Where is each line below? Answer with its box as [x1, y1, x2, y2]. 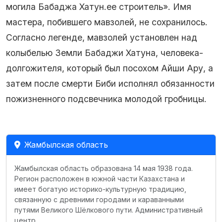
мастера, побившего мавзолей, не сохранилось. [6, 17, 208, 27]
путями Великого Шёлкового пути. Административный [14, 206, 203, 214]
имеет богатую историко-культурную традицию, [14, 185, 186, 193]
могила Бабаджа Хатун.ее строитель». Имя [6, 1, 191, 12]
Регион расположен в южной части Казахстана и [14, 174, 185, 183]
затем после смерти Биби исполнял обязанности [6, 78, 215, 89]
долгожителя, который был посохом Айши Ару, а [6, 63, 213, 73]
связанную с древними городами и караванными [14, 195, 184, 204]
